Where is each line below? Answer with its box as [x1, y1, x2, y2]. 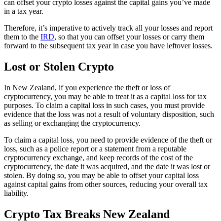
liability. [4, 189, 29, 198]
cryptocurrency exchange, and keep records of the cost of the [4, 153, 193, 162]
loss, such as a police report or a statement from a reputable [4, 145, 186, 153]
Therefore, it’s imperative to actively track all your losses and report [4, 24, 213, 33]
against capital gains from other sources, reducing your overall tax [4, 180, 208, 189]
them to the [4, 33, 40, 41]
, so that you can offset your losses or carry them [54, 33, 204, 41]
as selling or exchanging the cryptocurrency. [4, 119, 141, 128]
